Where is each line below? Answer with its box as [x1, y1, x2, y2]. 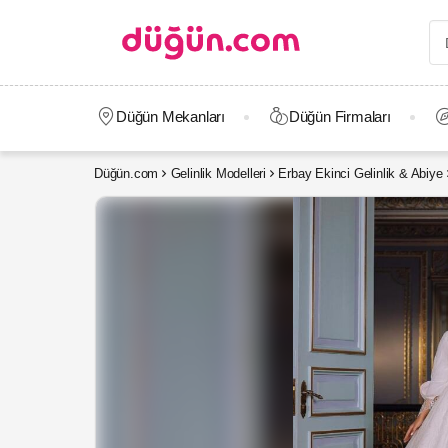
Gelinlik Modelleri [170, 166, 266, 181]
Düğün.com [94, 166, 159, 181]
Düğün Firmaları [288, 108, 391, 125]
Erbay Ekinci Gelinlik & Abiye [278, 166, 443, 181]
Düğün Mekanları [115, 108, 225, 125]
